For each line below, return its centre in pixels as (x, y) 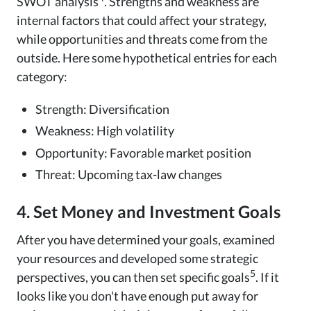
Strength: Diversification (102, 109)
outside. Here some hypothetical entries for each (147, 57)
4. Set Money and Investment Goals (149, 212)
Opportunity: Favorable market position (143, 152)
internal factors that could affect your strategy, (142, 20)
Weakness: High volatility (105, 131)
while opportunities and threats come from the (142, 39)
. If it (267, 277)
